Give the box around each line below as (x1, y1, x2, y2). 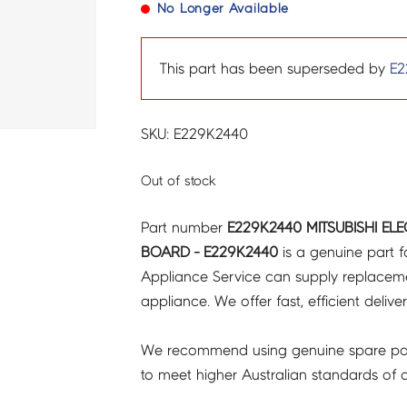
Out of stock (140, 173, 216, 188)
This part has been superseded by (159, 61, 390, 77)
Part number (140, 220, 227, 236)
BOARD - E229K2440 (140, 244, 278, 261)
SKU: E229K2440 (140, 126, 248, 143)
